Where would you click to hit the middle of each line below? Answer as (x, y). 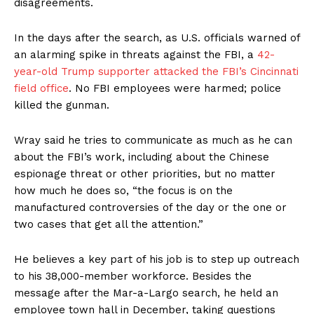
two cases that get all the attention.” (109, 225)
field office (41, 89)
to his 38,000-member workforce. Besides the (133, 277)
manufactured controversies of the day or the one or (150, 208)
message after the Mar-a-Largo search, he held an (146, 293)
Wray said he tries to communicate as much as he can (153, 141)
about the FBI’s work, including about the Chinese (142, 157)
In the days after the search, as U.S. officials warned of (157, 38)
